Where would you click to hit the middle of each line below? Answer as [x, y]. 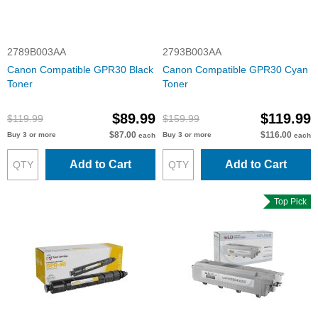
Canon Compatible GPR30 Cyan [235, 70]
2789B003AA [37, 52]
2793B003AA [192, 52]
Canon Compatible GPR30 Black [80, 70]
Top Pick [287, 202]
